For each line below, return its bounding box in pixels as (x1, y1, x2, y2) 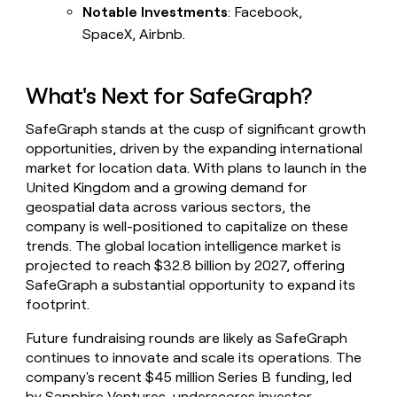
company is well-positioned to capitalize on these (26, 218, 349, 236)
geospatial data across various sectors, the (26, 198, 312, 216)
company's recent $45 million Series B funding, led (26, 369, 353, 386)
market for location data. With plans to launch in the (26, 160, 368, 177)
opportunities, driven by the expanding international (26, 140, 363, 158)
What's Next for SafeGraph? (26, 82, 312, 109)
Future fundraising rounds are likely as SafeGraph (26, 330, 348, 347)
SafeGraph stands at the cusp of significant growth (26, 121, 367, 138)
